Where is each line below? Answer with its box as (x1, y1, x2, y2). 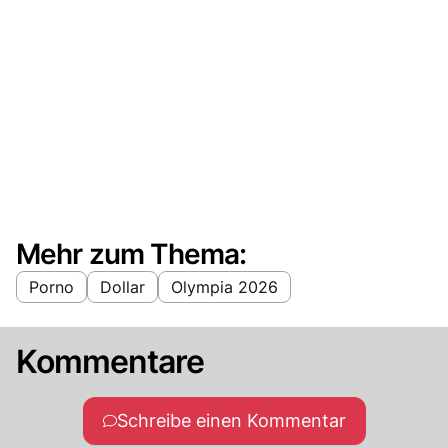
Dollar (100, 276, 145, 297)
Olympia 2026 (171, 276, 278, 297)
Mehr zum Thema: (16, 236, 247, 271)
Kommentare (16, 341, 205, 381)
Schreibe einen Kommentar (116, 409, 346, 431)
